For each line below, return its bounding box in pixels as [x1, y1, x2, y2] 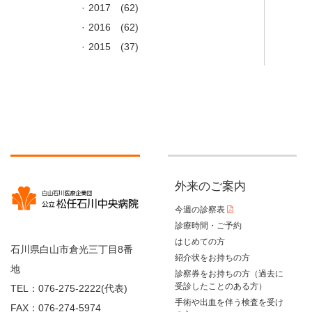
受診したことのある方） [174, 281, 267, 292]
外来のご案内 [174, 180, 246, 194]
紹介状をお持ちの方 [174, 253, 250, 263]
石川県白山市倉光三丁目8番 [10, 243, 133, 255]
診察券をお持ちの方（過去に [174, 269, 283, 279]
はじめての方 [174, 237, 225, 247]
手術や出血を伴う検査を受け [174, 297, 283, 308]
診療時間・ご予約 [174, 221, 242, 231]
